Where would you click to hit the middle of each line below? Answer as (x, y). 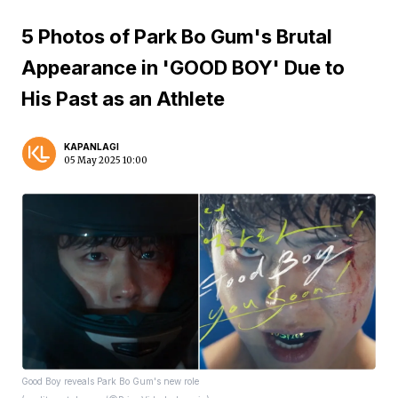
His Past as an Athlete (123, 99)
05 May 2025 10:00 (106, 160)
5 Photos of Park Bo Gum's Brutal (177, 36)
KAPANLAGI (92, 147)
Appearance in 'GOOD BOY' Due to (183, 68)
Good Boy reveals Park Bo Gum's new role (110, 381)
